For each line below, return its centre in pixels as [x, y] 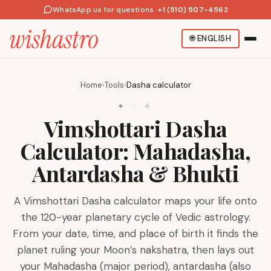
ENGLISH [214, 38]
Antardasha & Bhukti [135, 173]
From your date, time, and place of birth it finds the [135, 233]
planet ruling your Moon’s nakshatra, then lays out [135, 250]
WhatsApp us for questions [103, 10]
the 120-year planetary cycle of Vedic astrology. [135, 217]
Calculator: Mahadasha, [135, 151]
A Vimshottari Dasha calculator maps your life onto [135, 201]
